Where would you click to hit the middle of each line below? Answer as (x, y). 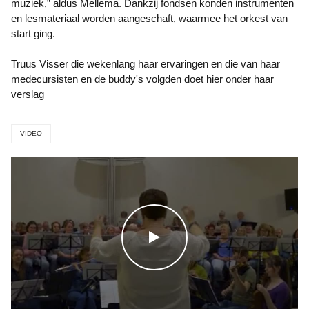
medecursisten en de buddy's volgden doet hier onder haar (142, 79)
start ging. (33, 33)
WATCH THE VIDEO (212, 237)
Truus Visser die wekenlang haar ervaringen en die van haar (146, 64)
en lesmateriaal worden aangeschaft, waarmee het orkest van (149, 18)
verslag (28, 94)
